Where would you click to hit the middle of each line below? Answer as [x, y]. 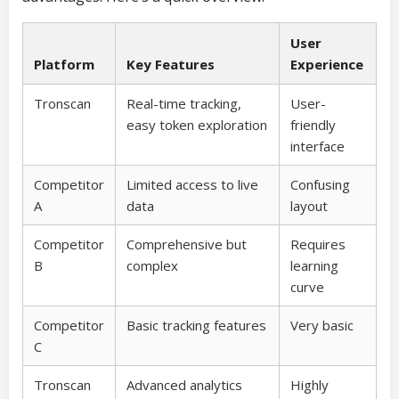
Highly [309, 385]
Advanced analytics [184, 385]
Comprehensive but [187, 244]
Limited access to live [192, 184]
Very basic [322, 325]
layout [309, 206]
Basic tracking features [196, 325]
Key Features [171, 64]
